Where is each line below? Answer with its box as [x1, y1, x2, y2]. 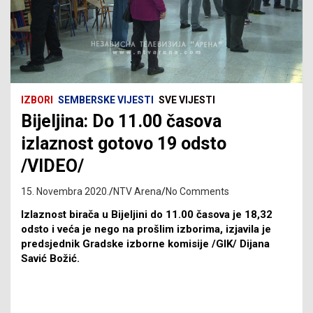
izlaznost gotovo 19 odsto [21, 133, 226, 154]
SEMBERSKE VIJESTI [58, 94, 154, 105]
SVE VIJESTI [159, 94, 215, 105]
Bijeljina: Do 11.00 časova [21, 110, 221, 131]
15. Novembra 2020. [21, 185, 109, 197]
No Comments [166, 185, 229, 197]
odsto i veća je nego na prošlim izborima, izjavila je [21, 222, 271, 235]
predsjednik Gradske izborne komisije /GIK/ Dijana [21, 237, 270, 250]
